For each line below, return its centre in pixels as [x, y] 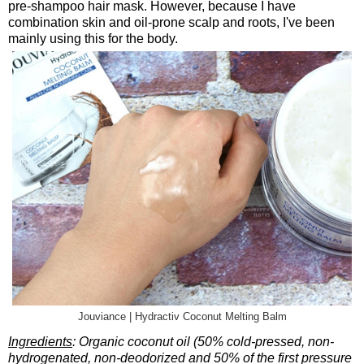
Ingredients [40, 341]
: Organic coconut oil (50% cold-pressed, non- [203, 341]
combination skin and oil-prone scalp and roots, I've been [171, 22]
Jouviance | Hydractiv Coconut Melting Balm [182, 316]
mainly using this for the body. [93, 38]
